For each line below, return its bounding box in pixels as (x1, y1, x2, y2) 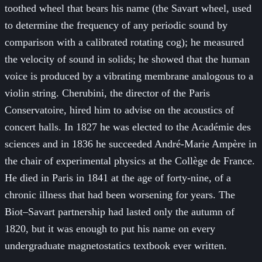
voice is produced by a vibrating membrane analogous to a (5, 70, 253, 82)
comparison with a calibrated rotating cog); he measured (5, 36, 244, 48)
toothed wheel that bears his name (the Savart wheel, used (5, 2, 251, 14)
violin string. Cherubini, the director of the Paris (5, 87, 210, 99)
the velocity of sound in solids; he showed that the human (5, 53, 250, 65)
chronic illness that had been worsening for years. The (5, 188, 235, 201)
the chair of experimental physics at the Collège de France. (5, 154, 255, 167)
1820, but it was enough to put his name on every (5, 222, 215, 235)
